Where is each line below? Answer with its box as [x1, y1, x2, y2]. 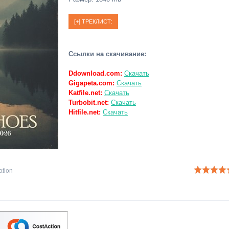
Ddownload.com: [68, 70, 122, 77]
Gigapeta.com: [68, 79, 114, 87]
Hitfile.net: [68, 108, 101, 116]
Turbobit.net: [68, 99, 109, 106]
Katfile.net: [68, 89, 102, 97]
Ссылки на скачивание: [68, 50, 146, 58]
